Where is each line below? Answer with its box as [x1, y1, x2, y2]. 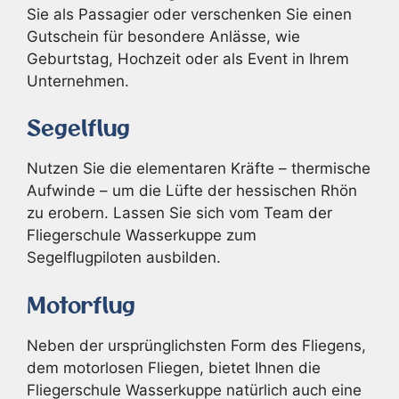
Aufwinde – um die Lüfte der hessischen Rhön [27, 182, 357, 199]
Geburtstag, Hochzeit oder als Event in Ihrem [27, 49, 349, 68]
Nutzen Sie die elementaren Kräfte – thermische [27, 159, 370, 177]
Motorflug [27, 288, 135, 320]
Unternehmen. [27, 71, 129, 90]
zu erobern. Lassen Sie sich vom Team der [27, 204, 332, 222]
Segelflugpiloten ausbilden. [27, 248, 221, 266]
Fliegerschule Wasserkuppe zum [27, 226, 256, 244]
